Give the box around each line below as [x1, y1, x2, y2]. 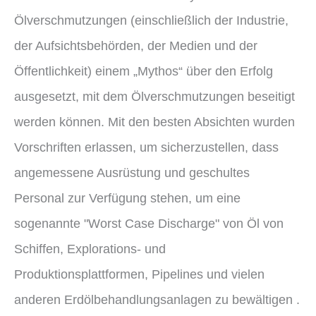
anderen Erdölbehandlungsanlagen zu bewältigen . [14, 291, 300, 307]
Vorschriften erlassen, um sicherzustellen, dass [14, 139, 279, 154]
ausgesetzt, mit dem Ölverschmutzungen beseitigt [14, 88, 295, 104]
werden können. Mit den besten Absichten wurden [14, 114, 295, 129]
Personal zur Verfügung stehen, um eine [14, 190, 241, 205]
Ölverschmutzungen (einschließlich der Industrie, [14, 12, 288, 28]
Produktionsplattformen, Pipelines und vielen [14, 266, 265, 281]
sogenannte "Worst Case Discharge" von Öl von [14, 215, 284, 231]
